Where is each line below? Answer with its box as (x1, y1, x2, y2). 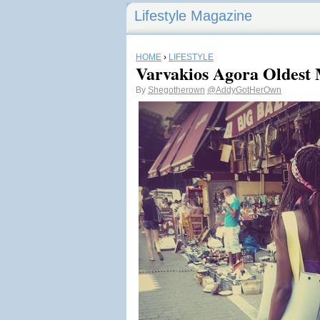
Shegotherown (148, 85, 205, 95)
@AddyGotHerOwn (207, 85, 281, 95)
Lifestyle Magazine (134, 8, 252, 24)
